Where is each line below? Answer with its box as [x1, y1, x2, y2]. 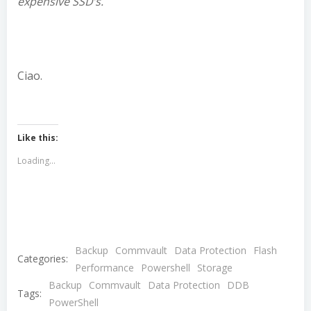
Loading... [17, 155, 56, 167]
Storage [197, 261, 233, 275]
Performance [75, 261, 134, 275]
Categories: [17, 252, 68, 266]
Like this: [17, 132, 58, 144]
